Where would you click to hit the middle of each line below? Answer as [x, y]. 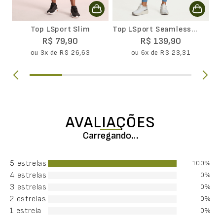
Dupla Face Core [142, 39]
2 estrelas [28, 199]
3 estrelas [28, 187]
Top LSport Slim [60, 29]
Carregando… [110, 136]
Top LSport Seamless [152, 29]
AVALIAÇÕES [110, 123]
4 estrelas [28, 175]
